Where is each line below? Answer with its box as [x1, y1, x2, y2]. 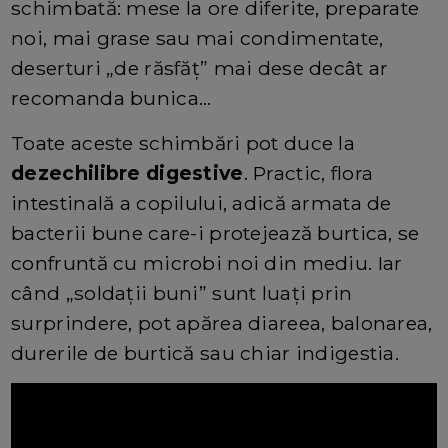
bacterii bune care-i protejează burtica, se [11, 221, 420, 246]
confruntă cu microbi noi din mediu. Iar [11, 251, 403, 276]
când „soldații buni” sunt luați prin [11, 281, 353, 306]
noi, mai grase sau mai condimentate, [11, 26, 384, 51]
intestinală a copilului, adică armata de [11, 191, 392, 216]
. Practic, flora [243, 161, 374, 186]
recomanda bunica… [11, 86, 212, 111]
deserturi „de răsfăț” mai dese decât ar [11, 56, 389, 81]
